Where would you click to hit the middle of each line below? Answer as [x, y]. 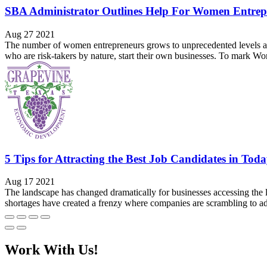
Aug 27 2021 [30, 34]
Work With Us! [52, 250]
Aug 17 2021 [30, 182]
